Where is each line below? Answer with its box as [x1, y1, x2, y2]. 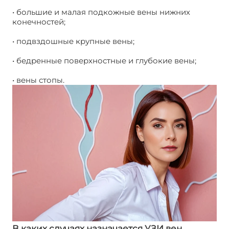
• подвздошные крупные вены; [12, 36, 134, 47]
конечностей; [12, 17, 65, 27]
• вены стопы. [12, 75, 64, 85]
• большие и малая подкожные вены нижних [12, 7, 190, 17]
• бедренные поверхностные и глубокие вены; [12, 56, 196, 66]
